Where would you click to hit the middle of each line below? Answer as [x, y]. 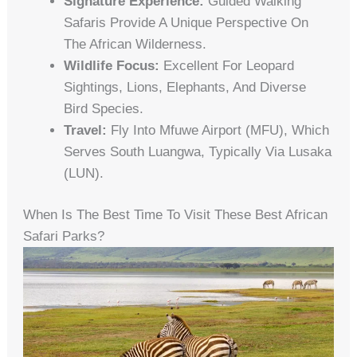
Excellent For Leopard [227, 65]
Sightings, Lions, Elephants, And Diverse [185, 87]
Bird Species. [104, 108]
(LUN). [84, 173]
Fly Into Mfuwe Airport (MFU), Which [218, 130]
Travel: [86, 130]
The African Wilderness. [135, 44]
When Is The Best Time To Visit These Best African [176, 215]
